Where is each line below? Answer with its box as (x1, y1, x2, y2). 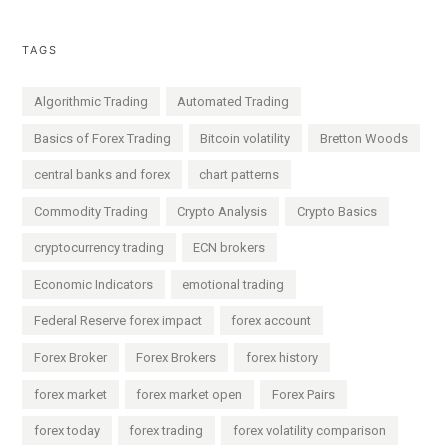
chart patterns (199, 166, 280, 182)
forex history (245, 349, 318, 365)
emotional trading (182, 276, 285, 292)
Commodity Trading (34, 203, 149, 219)
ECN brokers (193, 240, 266, 256)
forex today (34, 423, 101, 439)
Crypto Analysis (177, 203, 268, 219)
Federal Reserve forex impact (34, 313, 203, 329)
